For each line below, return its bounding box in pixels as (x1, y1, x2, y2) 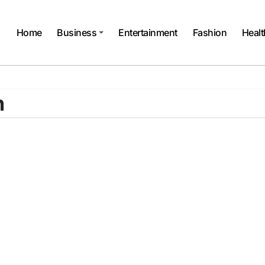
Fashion (192, 27, 227, 38)
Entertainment (118, 27, 177, 38)
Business (57, 27, 97, 38)
